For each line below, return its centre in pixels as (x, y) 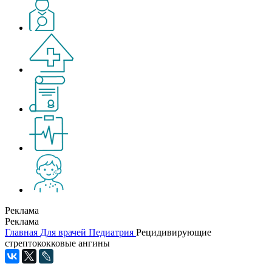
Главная (21, 232)
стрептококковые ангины (57, 243)
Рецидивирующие (174, 232)
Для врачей (63, 232)
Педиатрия (111, 232)
